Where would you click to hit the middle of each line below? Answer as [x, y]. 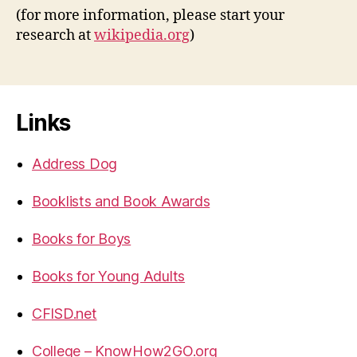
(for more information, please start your [150, 15]
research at [55, 35]
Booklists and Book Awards [121, 201]
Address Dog [75, 163]
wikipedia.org [142, 35]
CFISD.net [65, 313]
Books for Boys [82, 238]
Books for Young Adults [109, 276]
